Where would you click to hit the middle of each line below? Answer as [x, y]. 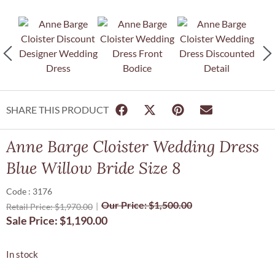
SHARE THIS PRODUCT [57, 110]
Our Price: [125, 205]
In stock [22, 254]
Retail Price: [30, 207]
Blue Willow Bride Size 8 [94, 168]
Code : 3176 [29, 192]
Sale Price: [33, 221]
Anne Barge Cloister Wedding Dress [133, 147]
